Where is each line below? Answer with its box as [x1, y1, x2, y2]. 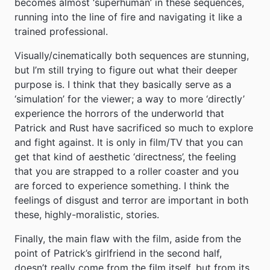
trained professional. [14, 25, 108, 38]
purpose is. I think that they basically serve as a [14, 78, 231, 91]
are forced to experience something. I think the [14, 180, 229, 192]
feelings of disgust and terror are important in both [14, 194, 248, 207]
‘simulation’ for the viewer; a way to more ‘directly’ [14, 93, 245, 105]
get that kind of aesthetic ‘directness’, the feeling [14, 151, 236, 163]
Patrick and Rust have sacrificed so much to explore [14, 122, 253, 134]
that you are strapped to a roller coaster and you [14, 165, 239, 178]
